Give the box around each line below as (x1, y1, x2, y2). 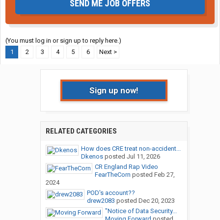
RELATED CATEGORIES (45, 127, 117, 136)
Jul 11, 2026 (126, 153, 160, 161)
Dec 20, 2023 (138, 197, 175, 205)
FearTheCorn (94, 171, 131, 179)
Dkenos (81, 153, 103, 161)
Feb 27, (154, 171, 175, 179)
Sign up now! (89, 85, 138, 96)
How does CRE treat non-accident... (81, 145, 181, 153)
